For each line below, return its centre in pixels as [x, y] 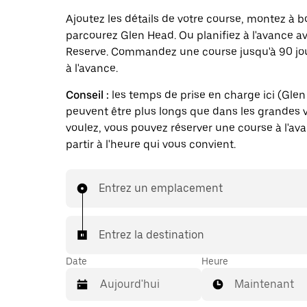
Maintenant [264, 284]
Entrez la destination [151, 235]
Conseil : [87, 95]
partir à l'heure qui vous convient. [151, 144]
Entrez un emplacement [161, 188]
